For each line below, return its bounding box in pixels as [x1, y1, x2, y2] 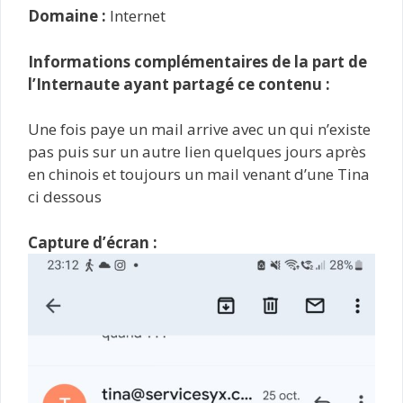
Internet [106, 5, 166, 26]
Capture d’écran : [28, 231, 157, 253]
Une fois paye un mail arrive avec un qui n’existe [28, 119, 371, 139]
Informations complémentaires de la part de [28, 50, 367, 72]
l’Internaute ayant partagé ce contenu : [28, 73, 330, 94]
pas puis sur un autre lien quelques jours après [28, 141, 366, 162]
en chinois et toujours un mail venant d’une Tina [28, 164, 370, 184]
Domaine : [28, 5, 106, 26]
